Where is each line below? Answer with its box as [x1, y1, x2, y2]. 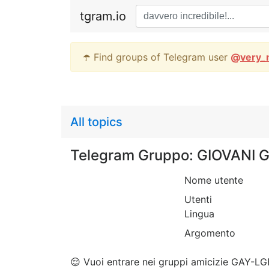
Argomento [184, 227, 235, 239]
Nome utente [184, 174, 243, 186]
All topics [70, 115, 122, 129]
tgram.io [80, 9, 126, 23]
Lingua [184, 208, 214, 220]
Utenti [184, 193, 212, 205]
